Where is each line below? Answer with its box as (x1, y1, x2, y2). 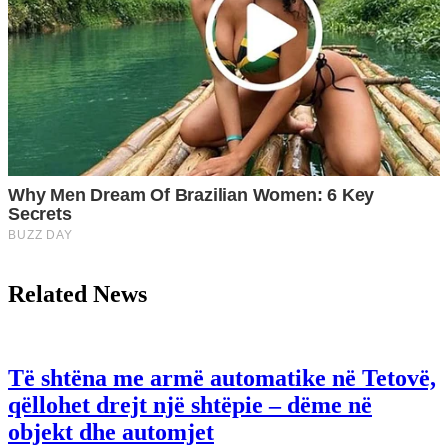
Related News (8, 280, 147, 307)
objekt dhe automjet (8, 419, 214, 446)
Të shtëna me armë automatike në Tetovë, (8, 365, 436, 392)
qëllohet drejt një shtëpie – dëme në (8, 392, 372, 419)
